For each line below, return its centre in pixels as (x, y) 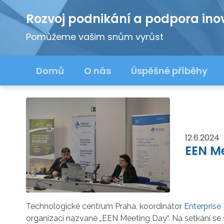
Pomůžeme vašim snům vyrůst (95, 37)
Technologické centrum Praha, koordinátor (105, 206)
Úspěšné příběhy (169, 70)
